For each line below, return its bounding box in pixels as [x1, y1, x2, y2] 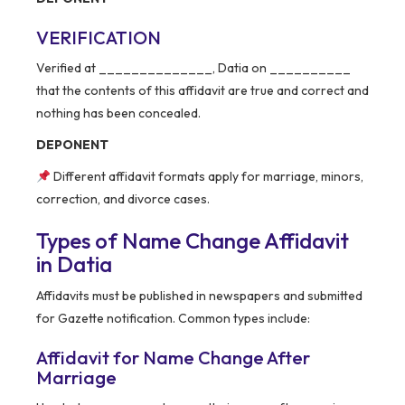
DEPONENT [36, 137, 108, 154]
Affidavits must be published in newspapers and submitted [36, 287, 363, 305]
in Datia [36, 250, 112, 278]
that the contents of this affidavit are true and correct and [36, 82, 369, 99]
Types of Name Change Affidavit [36, 227, 349, 255]
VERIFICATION [36, 26, 161, 50]
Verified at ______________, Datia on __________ [36, 60, 351, 77]
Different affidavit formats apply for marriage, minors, [50, 168, 363, 185]
